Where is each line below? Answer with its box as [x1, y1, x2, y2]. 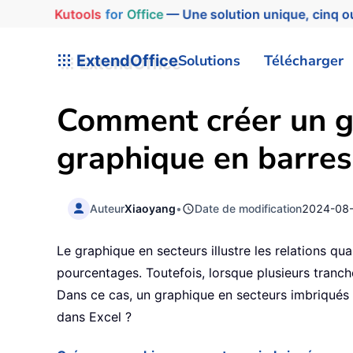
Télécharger [264, 50, 344, 70]
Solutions [178, 50, 240, 70]
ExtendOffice [72, 50, 178, 70]
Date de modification [195, 201, 303, 215]
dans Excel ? [57, 309, 132, 325]
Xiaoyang [124, 201, 176, 215]
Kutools [48, 6, 96, 22]
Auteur [90, 201, 125, 215]
